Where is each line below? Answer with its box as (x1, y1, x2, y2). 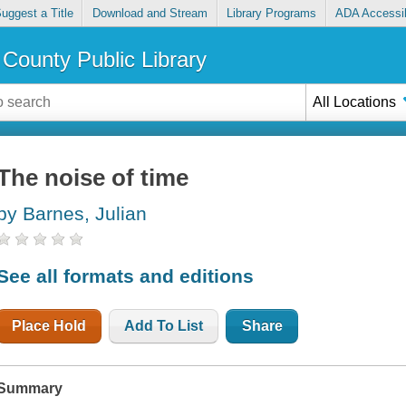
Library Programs (227, 6, 317, 21)
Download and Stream (92, 6, 208, 21)
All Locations (313, 93, 397, 110)
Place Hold (12, 317, 87, 333)
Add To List (124, 317, 204, 333)
